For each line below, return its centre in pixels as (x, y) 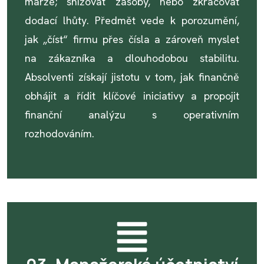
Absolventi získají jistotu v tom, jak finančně (132, 77)
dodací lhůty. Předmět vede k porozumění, (132, 20)
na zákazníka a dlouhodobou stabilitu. (132, 58)
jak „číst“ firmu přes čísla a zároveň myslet (132, 39)
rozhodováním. (60, 133)
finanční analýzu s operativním (132, 115)
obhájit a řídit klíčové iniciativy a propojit (132, 96)
